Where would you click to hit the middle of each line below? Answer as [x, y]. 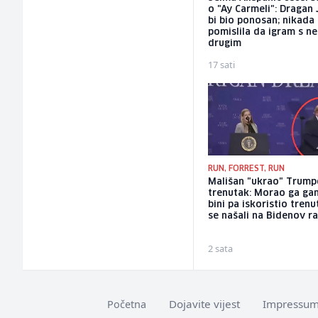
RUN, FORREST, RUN [247, 168]
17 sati [222, 65]
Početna [127, 304]
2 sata [221, 248]
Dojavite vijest [204, 303]
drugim [225, 44]
